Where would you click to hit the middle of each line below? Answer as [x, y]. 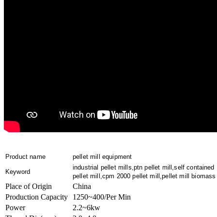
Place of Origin [29, 186]
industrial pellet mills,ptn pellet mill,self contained [144, 167]
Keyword [18, 171]
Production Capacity [37, 197]
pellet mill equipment [102, 156]
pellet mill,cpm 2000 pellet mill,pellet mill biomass [144, 176]
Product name [25, 156]
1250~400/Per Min [102, 197]
